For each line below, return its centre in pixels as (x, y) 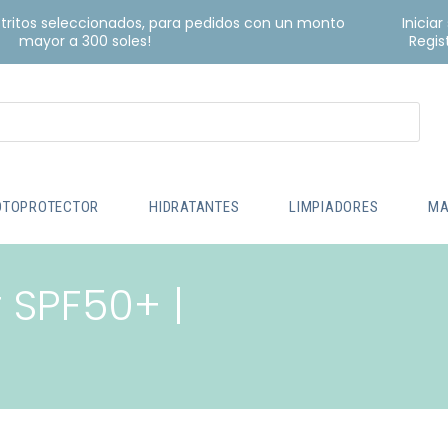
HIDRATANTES (194, 206)
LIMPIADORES (334, 206)
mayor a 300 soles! (84, 41)
